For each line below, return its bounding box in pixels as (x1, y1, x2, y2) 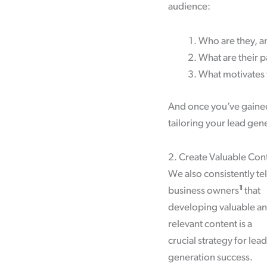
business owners (168, 186, 239, 197)
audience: (168, 2, 210, 13)
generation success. (168, 253, 253, 263)
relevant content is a (168, 219, 252, 230)
